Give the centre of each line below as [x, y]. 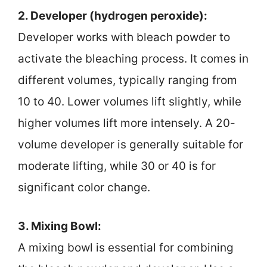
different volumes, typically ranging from [128, 80]
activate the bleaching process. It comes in [133, 59]
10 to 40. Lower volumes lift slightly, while [130, 102]
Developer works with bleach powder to [124, 38]
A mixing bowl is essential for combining [126, 247]
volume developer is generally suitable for [131, 145]
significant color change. [84, 188]
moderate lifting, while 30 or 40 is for [117, 166]
